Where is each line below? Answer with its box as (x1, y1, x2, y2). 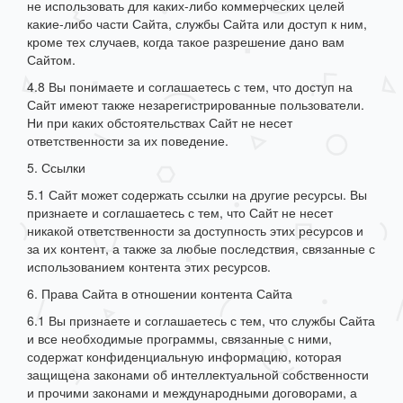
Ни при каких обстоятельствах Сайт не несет (27, 113, 292, 132)
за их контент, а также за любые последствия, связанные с (27, 239, 375, 258)
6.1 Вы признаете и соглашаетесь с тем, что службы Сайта (27, 311, 375, 330)
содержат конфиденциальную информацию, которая (27, 347, 342, 366)
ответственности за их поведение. (27, 131, 228, 150)
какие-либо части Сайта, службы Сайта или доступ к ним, (27, 14, 367, 33)
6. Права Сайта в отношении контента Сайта (27, 284, 292, 303)
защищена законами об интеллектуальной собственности (27, 365, 369, 384)
